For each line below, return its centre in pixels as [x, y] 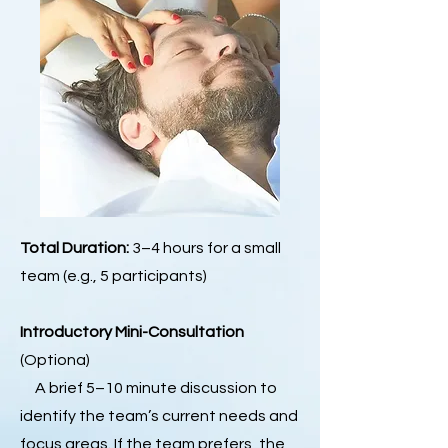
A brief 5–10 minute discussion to [148, 388]
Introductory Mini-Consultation [132, 332]
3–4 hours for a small [205, 248]
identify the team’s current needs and [159, 416]
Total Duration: [74, 248]
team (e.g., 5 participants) [113, 276]
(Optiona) [55, 360]
